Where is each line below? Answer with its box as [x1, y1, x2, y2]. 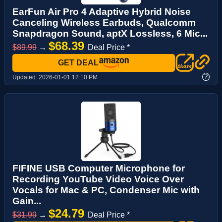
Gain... [12, 196, 41, 207]
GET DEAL [58, 58, 99, 67]
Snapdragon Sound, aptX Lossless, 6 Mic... [12, 28, 208, 39]
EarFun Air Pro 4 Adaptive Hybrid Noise [12, 6, 191, 17]
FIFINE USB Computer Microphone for [12, 163, 185, 174]
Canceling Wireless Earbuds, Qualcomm [12, 17, 196, 28]
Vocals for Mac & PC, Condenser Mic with [12, 185, 200, 196]
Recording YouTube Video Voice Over [12, 174, 184, 185]
